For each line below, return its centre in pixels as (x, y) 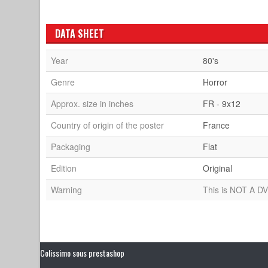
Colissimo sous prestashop (83, 252)
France (217, 125)
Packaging (71, 146)
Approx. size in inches (92, 103)
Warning (67, 189)
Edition (64, 168)
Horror (215, 82)
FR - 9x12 (222, 103)
